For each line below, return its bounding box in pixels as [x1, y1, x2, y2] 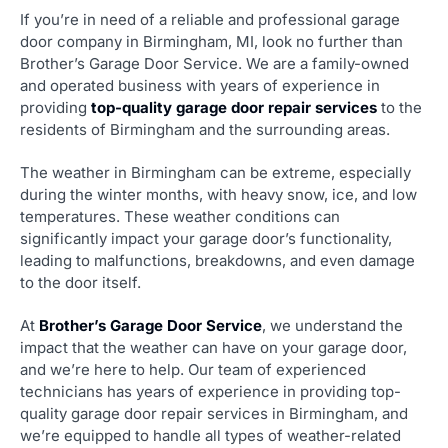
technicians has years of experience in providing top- [20, 382, 401, 401]
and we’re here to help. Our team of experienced [20, 360, 366, 379]
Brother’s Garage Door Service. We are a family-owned [20, 54, 409, 73]
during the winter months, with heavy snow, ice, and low [20, 185, 417, 204]
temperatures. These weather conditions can [20, 207, 340, 226]
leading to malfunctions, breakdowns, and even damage [20, 251, 415, 270]
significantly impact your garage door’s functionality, [20, 229, 392, 248]
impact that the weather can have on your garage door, [20, 338, 407, 357]
